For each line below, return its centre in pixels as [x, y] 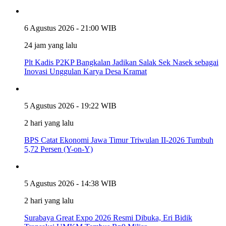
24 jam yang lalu [51, 45]
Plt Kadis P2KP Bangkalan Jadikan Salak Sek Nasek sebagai [121, 62]
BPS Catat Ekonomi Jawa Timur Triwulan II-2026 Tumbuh [119, 140]
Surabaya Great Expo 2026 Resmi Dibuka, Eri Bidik [108, 217]
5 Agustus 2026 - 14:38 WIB [70, 183]
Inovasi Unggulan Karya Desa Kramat [86, 71]
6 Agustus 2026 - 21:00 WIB [70, 28]
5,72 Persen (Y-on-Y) [59, 149]
